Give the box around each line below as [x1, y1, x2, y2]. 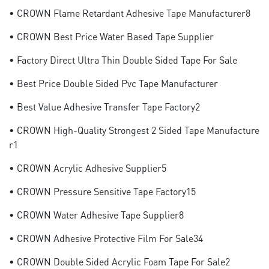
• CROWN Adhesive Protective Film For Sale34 [9, 232, 203, 244]
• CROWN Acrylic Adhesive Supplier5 [9, 162, 166, 174]
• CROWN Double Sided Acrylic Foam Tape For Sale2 [9, 255, 230, 268]
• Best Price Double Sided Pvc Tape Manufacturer [9, 77, 218, 89]
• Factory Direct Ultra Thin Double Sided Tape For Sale [9, 53, 237, 66]
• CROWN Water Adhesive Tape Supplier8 [9, 208, 184, 221]
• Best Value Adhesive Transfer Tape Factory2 [9, 100, 200, 113]
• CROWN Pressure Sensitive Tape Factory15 [9, 185, 196, 198]
